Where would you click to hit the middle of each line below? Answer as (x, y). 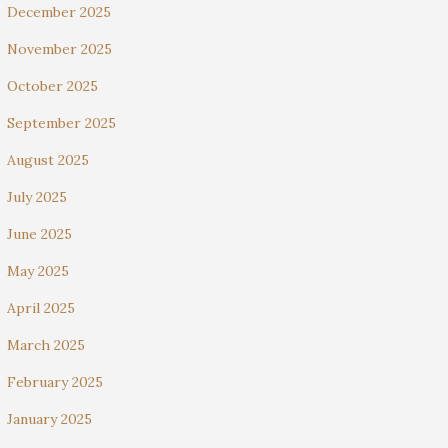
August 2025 (48, 160)
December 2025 (59, 12)
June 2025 (39, 234)
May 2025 (38, 271)
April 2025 (41, 308)
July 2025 (37, 197)
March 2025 (46, 345)
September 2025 (61, 123)
